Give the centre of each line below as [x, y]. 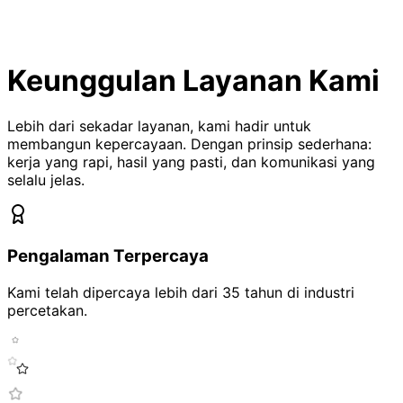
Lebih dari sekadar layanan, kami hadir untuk [159, 126]
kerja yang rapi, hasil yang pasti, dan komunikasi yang [191, 162]
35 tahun [252, 292]
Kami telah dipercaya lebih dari [115, 292]
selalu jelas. [46, 180]
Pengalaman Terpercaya [108, 255]
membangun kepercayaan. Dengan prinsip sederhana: [189, 144]
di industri [318, 292]
